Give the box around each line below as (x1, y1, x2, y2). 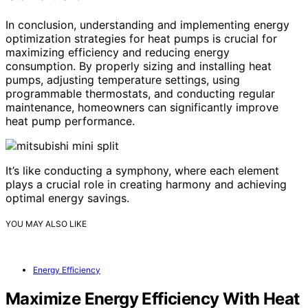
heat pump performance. (5, 113, 135, 128)
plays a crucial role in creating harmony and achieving (5, 177, 287, 191)
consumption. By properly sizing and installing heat (5, 58, 272, 73)
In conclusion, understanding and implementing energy (5, 17, 289, 32)
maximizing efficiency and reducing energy (5, 45, 230, 59)
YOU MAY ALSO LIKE (5, 219, 87, 229)
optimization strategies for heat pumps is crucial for (5, 31, 277, 45)
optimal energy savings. (5, 190, 129, 205)
